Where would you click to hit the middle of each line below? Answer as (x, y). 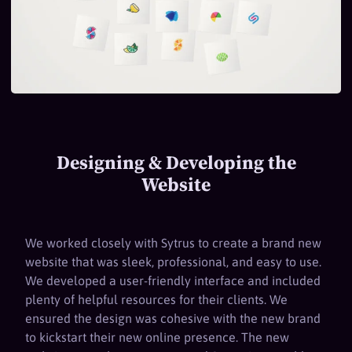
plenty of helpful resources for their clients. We (156, 300)
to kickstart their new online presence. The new (157, 337)
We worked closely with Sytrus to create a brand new (173, 243)
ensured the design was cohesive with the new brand (173, 319)
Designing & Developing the (176, 163)
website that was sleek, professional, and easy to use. (173, 262)
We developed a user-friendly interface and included (173, 281)
